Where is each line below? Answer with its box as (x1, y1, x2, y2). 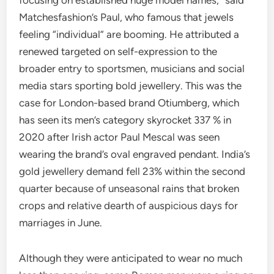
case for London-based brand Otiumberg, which (19, 97, 240, 109)
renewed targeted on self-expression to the (19, 45, 218, 57)
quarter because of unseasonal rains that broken (19, 182, 240, 194)
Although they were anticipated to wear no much (19, 252, 243, 264)
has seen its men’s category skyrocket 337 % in (19, 114, 232, 126)
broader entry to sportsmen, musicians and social (19, 62, 245, 75)
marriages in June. (19, 217, 103, 229)
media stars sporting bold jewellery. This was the (19, 80, 242, 92)
